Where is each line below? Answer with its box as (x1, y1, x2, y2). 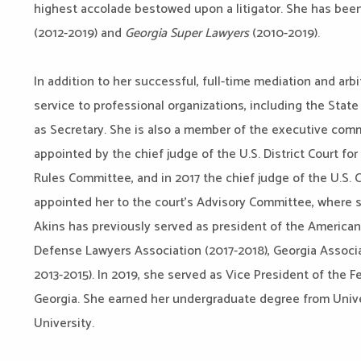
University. (34, 312, 98, 334)
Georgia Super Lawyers (125, 22, 249, 44)
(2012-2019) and (34, 22, 125, 44)
